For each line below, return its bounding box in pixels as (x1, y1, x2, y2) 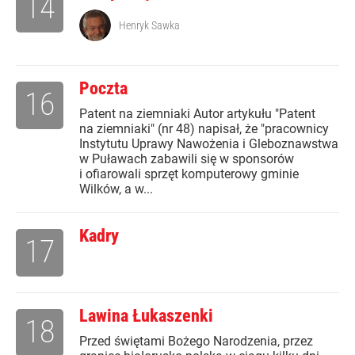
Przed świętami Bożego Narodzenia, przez (79, 334, 313, 349)
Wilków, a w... (79, 181, 153, 197)
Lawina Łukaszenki (79, 306, 213, 326)
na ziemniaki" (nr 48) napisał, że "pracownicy (79, 121, 329, 137)
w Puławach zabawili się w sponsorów (79, 151, 294, 167)
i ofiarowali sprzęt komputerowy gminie (79, 166, 299, 182)
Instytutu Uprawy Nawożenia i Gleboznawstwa (79, 136, 338, 152)
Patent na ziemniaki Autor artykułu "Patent (79, 106, 315, 122)
